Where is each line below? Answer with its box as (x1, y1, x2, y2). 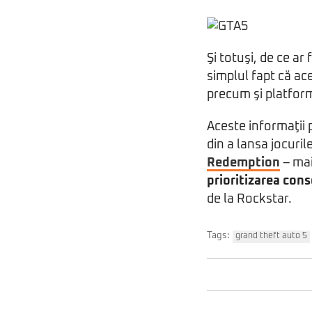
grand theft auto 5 (235, 232, 307, 240)
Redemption (207, 157, 280, 169)
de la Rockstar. (207, 193, 292, 205)
